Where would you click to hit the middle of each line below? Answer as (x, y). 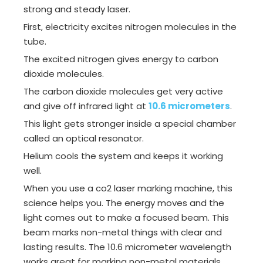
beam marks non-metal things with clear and (123, 232)
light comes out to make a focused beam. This (126, 218)
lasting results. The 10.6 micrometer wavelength (127, 247)
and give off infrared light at (86, 106)
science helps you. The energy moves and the (124, 203)
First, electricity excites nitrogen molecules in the (130, 27)
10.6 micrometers (189, 106)
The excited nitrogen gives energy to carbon (121, 59)
